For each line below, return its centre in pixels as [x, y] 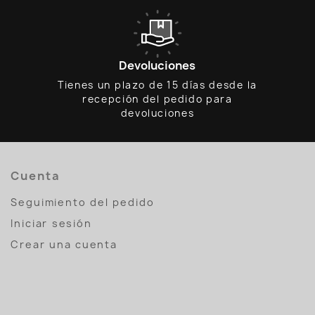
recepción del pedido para [157, 99]
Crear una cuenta [64, 245]
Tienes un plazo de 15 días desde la [157, 85]
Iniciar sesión [51, 224]
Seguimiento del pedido [82, 202]
